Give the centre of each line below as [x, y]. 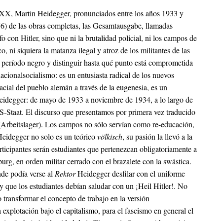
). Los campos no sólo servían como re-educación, [116, 124]
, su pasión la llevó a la [157, 136]
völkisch [110, 136]
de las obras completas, [45, 25]
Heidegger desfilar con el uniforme [131, 173]
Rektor [66, 173]
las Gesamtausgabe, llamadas [127, 25]
